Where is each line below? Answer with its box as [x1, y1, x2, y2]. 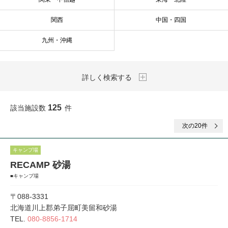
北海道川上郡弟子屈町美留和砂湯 [10, 204, 117, 212]
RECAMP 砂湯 [10, 160, 71, 170]
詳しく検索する [81, 73, 132, 81]
